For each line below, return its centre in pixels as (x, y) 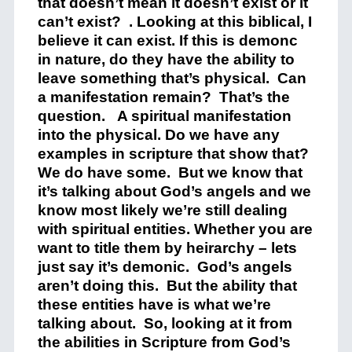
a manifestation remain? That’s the (163, 97)
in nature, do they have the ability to (166, 59)
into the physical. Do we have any (158, 135)
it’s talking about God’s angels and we (174, 191)
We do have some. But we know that (170, 172)
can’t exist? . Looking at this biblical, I (174, 22)
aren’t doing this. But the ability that (167, 286)
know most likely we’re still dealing (162, 210)
